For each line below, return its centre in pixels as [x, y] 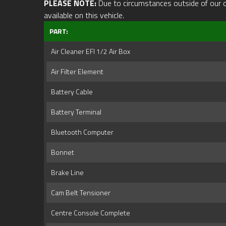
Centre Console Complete [89, 213]
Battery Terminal [75, 112]
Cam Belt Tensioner [79, 193]
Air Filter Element [76, 72]
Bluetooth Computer [81, 132]
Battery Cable [70, 92]
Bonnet [61, 152]
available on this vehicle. [84, 15]
